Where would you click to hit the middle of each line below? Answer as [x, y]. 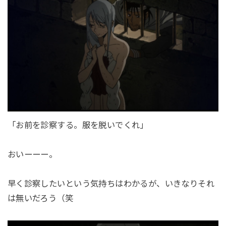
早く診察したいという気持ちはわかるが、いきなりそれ [111, 184]
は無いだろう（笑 [40, 199]
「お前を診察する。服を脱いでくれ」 [78, 125]
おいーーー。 [32, 155]
